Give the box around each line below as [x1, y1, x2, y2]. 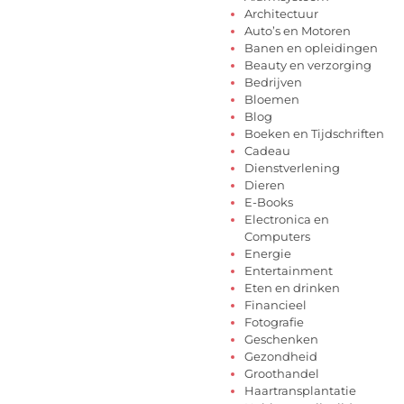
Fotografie [244, 315, 304, 330]
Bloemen [244, 92, 299, 107]
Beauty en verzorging [244, 58, 372, 73]
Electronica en [244, 212, 329, 227]
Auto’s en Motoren [244, 23, 351, 39]
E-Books [244, 195, 293, 210]
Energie [244, 246, 291, 262]
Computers [244, 229, 310, 244]
